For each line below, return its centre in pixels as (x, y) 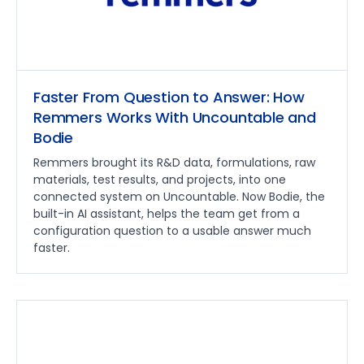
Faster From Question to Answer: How (169, 97)
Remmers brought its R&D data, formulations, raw (174, 162)
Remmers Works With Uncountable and (175, 117)
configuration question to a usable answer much (172, 230)
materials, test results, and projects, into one (160, 179)
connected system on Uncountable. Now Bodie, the (179, 196)
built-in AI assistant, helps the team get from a (167, 213)
